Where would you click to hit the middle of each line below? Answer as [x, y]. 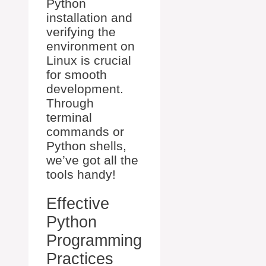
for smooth [77, 75]
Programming [94, 241]
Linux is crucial [89, 60]
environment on [91, 46]
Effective [78, 204]
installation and [89, 18]
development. [85, 89]
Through [70, 103]
